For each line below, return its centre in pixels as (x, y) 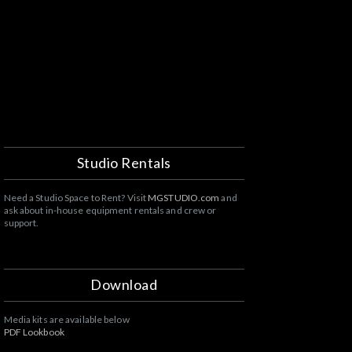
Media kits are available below (66, 319)
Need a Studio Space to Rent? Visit (76, 198)
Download (124, 284)
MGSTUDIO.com (184, 198)
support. (21, 223)
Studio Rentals (124, 163)
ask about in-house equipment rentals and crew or (110, 210)
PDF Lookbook (34, 332)
